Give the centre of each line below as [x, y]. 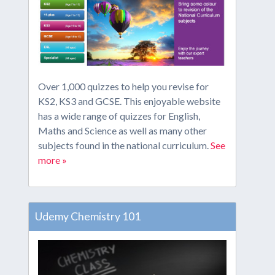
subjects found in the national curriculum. [124, 145]
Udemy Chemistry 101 [87, 217]
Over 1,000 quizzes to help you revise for [123, 87]
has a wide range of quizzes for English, [119, 116]
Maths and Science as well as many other [122, 131]
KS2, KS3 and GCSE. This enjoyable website [129, 101]
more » [52, 160]
